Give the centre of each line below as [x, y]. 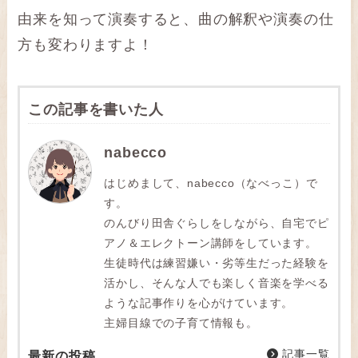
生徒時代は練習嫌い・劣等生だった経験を [217, 263]
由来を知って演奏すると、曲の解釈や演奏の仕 [176, 19]
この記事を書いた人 [96, 110]
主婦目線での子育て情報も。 [181, 323]
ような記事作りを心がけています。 [199, 303]
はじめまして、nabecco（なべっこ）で [211, 183]
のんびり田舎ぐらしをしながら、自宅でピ [217, 223]
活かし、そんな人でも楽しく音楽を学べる [217, 283]
